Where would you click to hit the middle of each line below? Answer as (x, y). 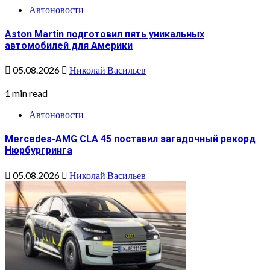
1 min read (26, 93)
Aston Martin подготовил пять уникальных (105, 34)
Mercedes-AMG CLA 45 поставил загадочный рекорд (130, 139)
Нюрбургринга (39, 151)
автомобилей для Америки (69, 45)
